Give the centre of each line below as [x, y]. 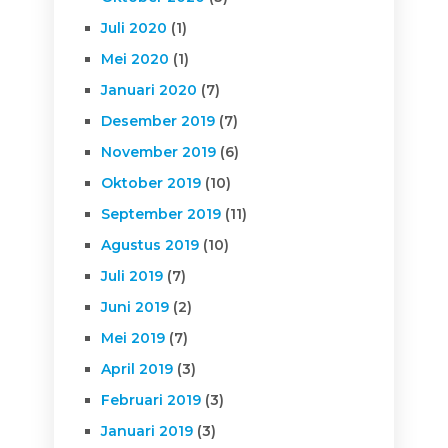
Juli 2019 [131, 275]
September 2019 [160, 213]
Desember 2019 [157, 120]
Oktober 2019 [150, 182]
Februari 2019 [150, 399]
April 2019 [136, 368]
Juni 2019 [134, 306]
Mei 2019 [132, 337]
